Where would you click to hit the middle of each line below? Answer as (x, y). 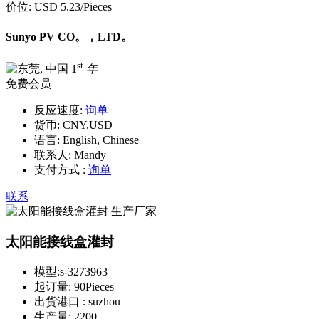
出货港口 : (61, 301)
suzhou (104, 301)
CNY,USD (86, 125)
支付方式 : (60, 170)
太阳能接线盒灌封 (60, 242)
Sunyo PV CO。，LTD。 (69, 36)
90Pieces (94, 286)
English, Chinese (99, 140)
